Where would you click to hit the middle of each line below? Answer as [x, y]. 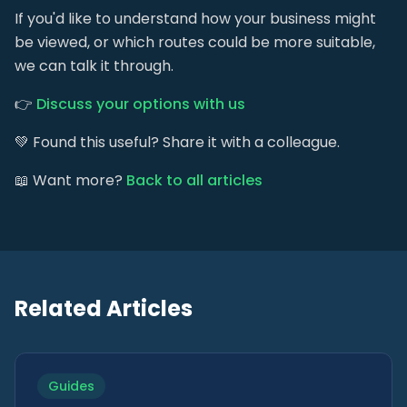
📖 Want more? [70, 180]
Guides [71, 386]
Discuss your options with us [141, 104]
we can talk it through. [94, 66]
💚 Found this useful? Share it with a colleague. [177, 142]
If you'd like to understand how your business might [195, 19]
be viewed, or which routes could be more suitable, [195, 42]
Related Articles [104, 308]
